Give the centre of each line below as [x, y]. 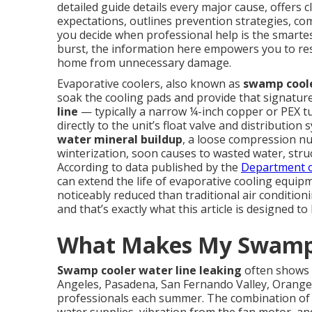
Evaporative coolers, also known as [150, 84]
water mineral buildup [120, 139]
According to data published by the [149, 167]
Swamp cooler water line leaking [149, 270]
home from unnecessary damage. [144, 63]
